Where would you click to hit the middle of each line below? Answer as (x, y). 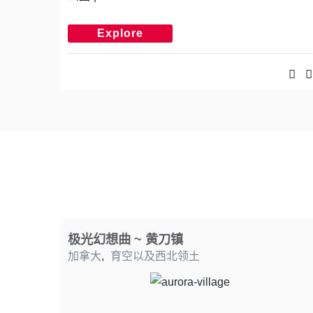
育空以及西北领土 (155, 256)
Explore (120, 33)
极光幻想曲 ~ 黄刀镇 (125, 239)
